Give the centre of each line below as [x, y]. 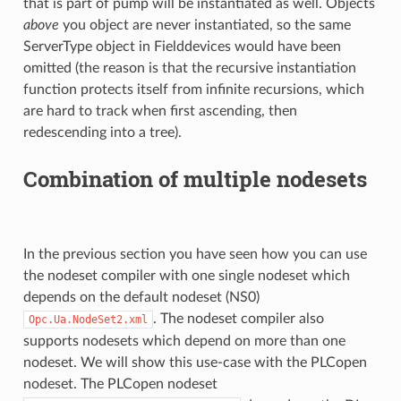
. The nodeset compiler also [238, 318]
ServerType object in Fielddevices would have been [182, 46]
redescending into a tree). [102, 132]
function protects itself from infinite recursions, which [193, 89]
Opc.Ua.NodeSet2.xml [88, 319]
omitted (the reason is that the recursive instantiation [189, 68]
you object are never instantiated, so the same [205, 25]
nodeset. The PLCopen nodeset [120, 384]
